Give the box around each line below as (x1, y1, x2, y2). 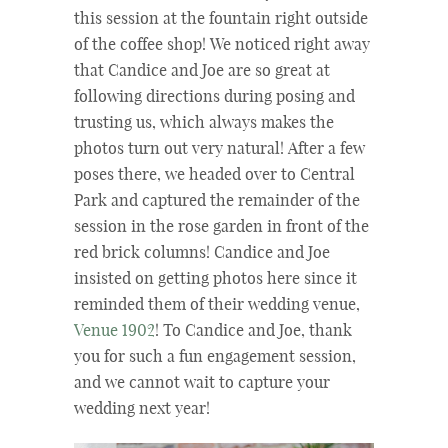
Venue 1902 (74, 322, 155, 341)
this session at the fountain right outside (74, 10, 368, 29)
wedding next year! (74, 400, 210, 419)
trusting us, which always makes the (74, 114, 334, 133)
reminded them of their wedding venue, (74, 296, 360, 315)
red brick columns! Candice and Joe (74, 244, 330, 263)
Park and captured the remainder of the (74, 192, 360, 211)
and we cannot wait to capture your (74, 374, 330, 393)
